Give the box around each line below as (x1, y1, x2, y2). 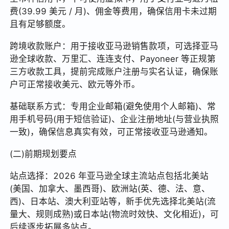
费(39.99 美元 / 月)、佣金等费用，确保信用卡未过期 (10, 6, 217, 17)
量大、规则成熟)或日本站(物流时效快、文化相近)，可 (10, 209, 219, 219)
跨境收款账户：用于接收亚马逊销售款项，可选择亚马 (10, 40, 219, 51)
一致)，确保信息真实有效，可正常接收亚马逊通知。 (10, 126, 213, 137)
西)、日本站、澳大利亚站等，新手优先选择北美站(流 (10, 196, 216, 207)
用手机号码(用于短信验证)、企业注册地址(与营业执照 (10, 113, 219, 124)
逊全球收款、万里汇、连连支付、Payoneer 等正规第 (10, 53, 216, 64)
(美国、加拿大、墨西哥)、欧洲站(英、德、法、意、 (10, 183, 211, 194)
